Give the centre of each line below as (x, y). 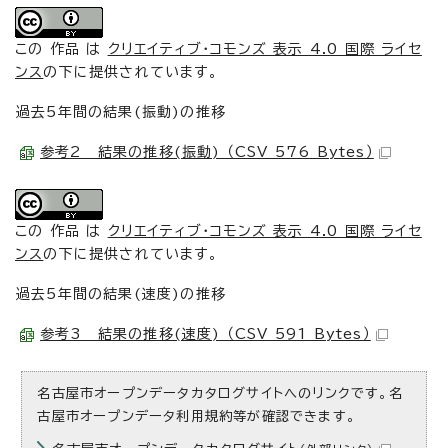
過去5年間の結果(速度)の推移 (121, 294)
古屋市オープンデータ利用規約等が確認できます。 (197, 416)
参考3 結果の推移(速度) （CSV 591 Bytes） (205, 334)
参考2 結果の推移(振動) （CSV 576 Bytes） (207, 152)
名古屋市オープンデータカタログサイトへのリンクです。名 (220, 393)
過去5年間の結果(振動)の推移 (121, 112)
